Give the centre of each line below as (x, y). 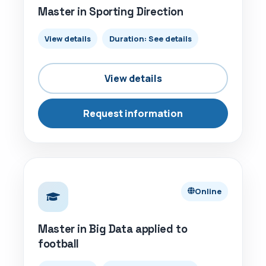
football (59, 243)
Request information (133, 113)
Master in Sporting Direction (111, 12)
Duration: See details (150, 38)
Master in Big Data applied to (113, 229)
